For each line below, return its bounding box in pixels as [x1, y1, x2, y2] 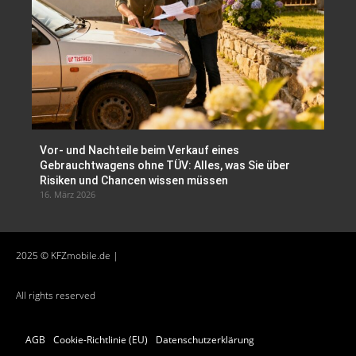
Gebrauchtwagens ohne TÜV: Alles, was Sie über [40, 158, 290, 172]
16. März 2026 [40, 188, 95, 200]
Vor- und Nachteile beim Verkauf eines [40, 143, 239, 157]
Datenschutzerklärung [156, 332, 254, 346]
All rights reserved [16, 288, 95, 302]
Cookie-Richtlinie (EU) [53, 332, 148, 346]
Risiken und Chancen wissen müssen [40, 173, 228, 187]
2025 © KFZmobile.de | [16, 248, 118, 262]
